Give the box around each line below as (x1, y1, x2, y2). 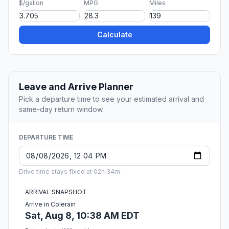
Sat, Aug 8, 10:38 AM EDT (25, 210, 140, 221)
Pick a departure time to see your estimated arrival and (19, 95, 204, 104)
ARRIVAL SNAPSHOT (25, 188, 87, 196)
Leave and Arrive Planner (19, 81, 133, 93)
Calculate (97, 30, 132, 39)
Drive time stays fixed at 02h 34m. (19, 168, 122, 176)
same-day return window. (19, 105, 104, 114)
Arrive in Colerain (25, 200, 76, 209)
